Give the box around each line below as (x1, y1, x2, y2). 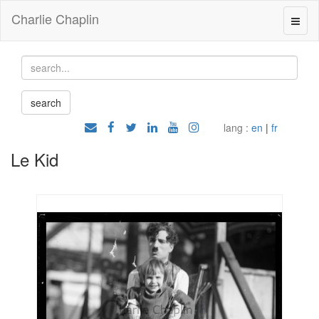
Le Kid (11, 147, 58, 172)
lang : (223, 120, 249, 135)
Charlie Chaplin (11, 9, 99, 28)
